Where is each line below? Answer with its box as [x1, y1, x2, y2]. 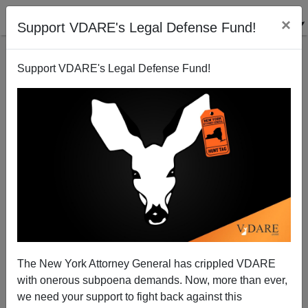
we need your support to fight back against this [17, 290, 242, 302]
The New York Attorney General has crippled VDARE [17, 257, 276, 269]
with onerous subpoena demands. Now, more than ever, [17, 274, 287, 286]
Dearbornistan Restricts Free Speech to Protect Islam [41, 133, 267, 144]
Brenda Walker [113, 228, 195, 243]
